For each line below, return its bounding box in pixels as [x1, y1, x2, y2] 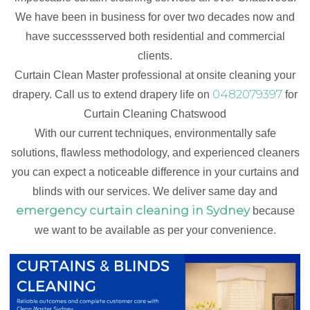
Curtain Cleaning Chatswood [84, 107, 226, 120]
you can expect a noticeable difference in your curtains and [11, 165, 299, 178]
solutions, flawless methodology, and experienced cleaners [10, 146, 300, 158]
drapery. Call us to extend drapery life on [12, 88, 212, 100]
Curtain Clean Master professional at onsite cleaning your [15, 69, 295, 81]
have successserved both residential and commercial [25, 30, 285, 42]
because [249, 204, 295, 217]
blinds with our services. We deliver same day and [33, 185, 277, 197]
